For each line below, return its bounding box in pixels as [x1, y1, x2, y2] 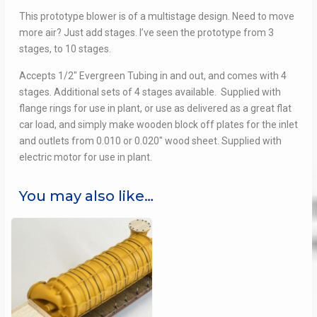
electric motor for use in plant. [18, 151, 152, 163]
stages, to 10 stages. [18, 43, 111, 55]
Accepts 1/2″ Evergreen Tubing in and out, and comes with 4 [18, 70, 287, 82]
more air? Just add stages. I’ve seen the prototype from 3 [18, 27, 274, 39]
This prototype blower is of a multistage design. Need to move [18, 11, 294, 23]
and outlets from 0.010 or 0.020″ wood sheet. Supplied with [18, 135, 282, 147]
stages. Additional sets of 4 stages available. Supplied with [18, 86, 281, 98]
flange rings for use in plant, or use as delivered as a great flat [18, 103, 292, 115]
